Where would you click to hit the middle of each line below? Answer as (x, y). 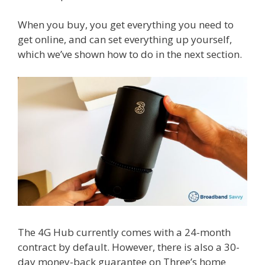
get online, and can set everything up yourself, (125, 40)
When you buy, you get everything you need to (126, 25)
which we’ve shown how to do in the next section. (130, 54)
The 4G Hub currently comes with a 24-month (124, 232)
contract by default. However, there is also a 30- (129, 247)
